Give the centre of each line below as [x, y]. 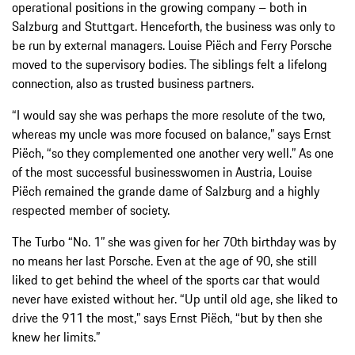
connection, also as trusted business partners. [133, 84]
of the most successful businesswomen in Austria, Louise [162, 172]
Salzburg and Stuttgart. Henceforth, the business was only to [174, 27]
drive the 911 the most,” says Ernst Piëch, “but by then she [167, 318]
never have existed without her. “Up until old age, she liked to [175, 299]
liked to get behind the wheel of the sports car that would [166, 280]
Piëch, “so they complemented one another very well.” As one [173, 153]
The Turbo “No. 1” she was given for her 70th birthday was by [174, 242]
